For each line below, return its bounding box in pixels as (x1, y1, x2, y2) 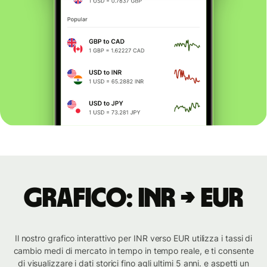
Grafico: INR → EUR (24, 185, 243, 213)
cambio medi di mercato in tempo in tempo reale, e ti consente (13, 246, 254, 256)
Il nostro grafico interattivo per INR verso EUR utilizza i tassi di (14, 233, 253, 244)
